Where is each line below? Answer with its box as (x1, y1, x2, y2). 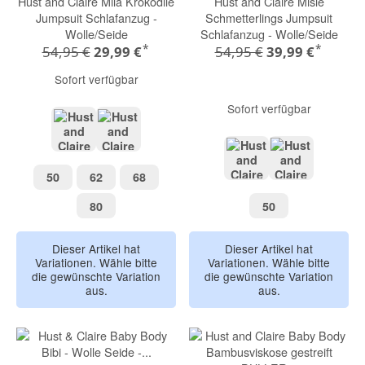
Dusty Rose (245, 177, 310, 194)
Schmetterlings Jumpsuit (205, 8, 332, 26)
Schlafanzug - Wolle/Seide (200, 24, 338, 42)
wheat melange (117, 147, 203, 165)
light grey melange (73, 147, 178, 165)
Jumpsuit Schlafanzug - (35, 8, 157, 26)
